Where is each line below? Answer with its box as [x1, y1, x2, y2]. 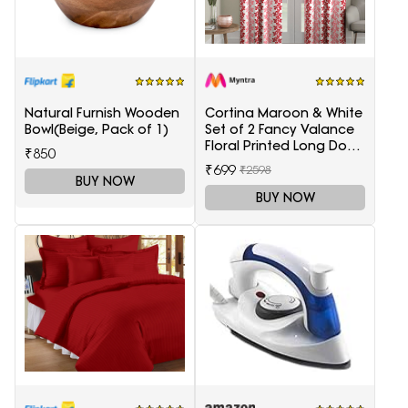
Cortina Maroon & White [205, 105, 362, 122]
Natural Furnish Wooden [25, 105, 179, 122]
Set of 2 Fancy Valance [205, 121, 354, 138]
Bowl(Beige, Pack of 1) [25, 121, 168, 138]
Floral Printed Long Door [205, 138, 361, 155]
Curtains [205, 154, 260, 171]
